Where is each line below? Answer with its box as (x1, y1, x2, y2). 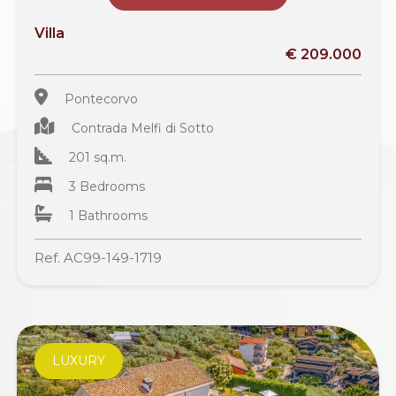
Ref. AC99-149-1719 (34, 248, 163, 266)
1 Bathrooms (69, 207, 148, 224)
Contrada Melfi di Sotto (72, 119, 215, 136)
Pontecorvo (65, 90, 139, 107)
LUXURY (52, 352, 106, 369)
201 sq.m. (69, 148, 127, 165)
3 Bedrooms (69, 178, 146, 194)
